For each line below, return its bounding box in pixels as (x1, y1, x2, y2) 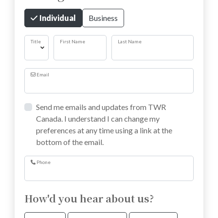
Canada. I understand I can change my (36, 113, 160, 123)
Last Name (118, 38, 142, 44)
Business (89, 13, 118, 22)
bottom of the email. (36, 137, 104, 146)
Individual (38, 13, 76, 22)
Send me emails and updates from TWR (36, 102, 166, 111)
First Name (59, 38, 85, 44)
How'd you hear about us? (24, 191, 154, 205)
